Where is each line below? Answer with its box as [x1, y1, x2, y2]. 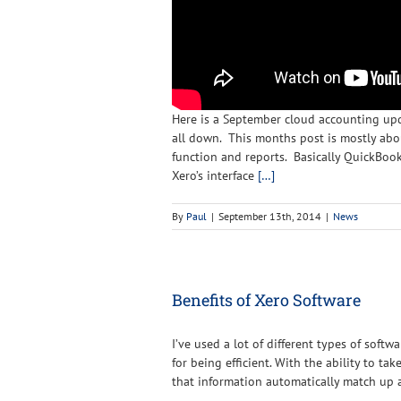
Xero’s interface [172, 166, 258, 183]
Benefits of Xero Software [172, 288, 361, 311]
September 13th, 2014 [218, 209, 321, 223]
